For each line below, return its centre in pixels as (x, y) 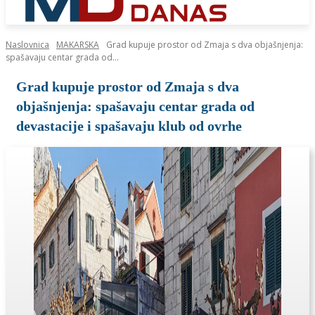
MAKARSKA (78, 45)
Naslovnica (27, 45)
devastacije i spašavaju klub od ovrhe (129, 126)
